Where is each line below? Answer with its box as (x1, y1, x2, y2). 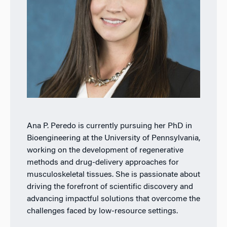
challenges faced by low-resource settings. (26, 207, 178, 215)
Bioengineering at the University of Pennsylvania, (26, 134, 200, 142)
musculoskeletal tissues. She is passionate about (26, 170, 200, 179)
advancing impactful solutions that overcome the (26, 195, 200, 203)
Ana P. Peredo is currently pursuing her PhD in (26, 122, 192, 130)
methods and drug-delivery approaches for (26, 158, 179, 167)
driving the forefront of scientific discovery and (26, 182, 193, 191)
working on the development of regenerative (26, 146, 183, 155)
